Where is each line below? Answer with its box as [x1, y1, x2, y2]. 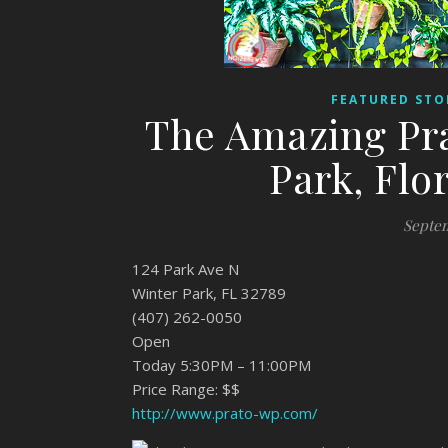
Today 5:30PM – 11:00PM [132, 355, 311, 375]
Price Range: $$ [132, 379, 240, 399]
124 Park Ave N [132, 259, 239, 279]
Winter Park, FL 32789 [132, 283, 286, 303]
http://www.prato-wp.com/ [132, 403, 318, 423]
